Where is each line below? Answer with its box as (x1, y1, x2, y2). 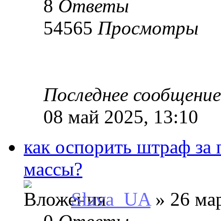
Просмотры (98, 17, 198, 38)
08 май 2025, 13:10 (43, 106, 198, 127)
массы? (24, 158, 82, 180)
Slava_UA (71, 188, 150, 210)
